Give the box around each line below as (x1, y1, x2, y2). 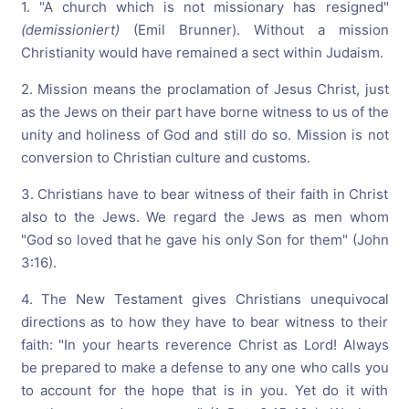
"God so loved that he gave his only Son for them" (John (20, 231, 389, 249)
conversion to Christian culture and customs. (20, 149, 310, 167)
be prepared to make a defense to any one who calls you (20, 359, 389, 377)
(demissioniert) (20, 21, 133, 39)
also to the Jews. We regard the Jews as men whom (20, 208, 389, 226)
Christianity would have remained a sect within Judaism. (20, 44, 383, 62)
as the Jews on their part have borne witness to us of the (20, 103, 389, 121)
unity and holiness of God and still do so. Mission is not (20, 126, 389, 144)
